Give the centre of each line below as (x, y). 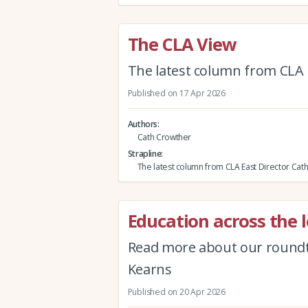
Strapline (144, 153)
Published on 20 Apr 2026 (176, 291)
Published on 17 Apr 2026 (176, 93)
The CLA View (182, 44)
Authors (143, 124)
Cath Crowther (164, 137)
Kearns (150, 269)
